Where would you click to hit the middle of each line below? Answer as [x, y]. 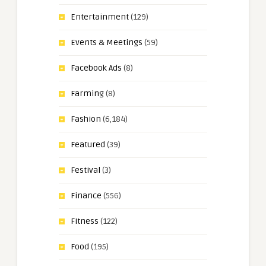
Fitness [85, 221]
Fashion [86, 119]
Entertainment [100, 17]
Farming [87, 94]
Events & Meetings [107, 43]
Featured [88, 145]
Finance [86, 196]
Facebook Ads [96, 68]
